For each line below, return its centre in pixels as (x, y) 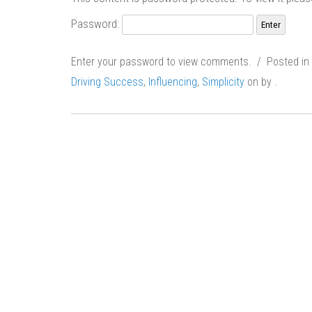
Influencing (173, 82)
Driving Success (107, 82)
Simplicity (223, 82)
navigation (98, 164)
